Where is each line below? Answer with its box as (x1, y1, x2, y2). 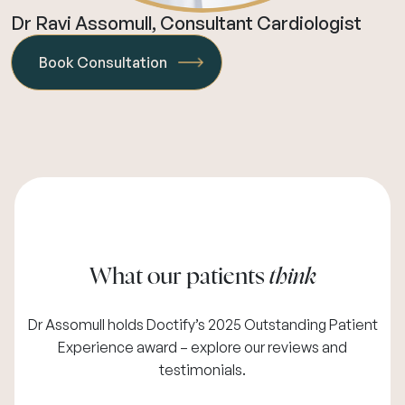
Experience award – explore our (58, 337, 268, 356)
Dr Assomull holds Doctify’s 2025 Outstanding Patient (27, 315, 378, 334)
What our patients (89, 265, 269, 288)
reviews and (268, 337, 347, 356)
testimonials (159, 360, 242, 379)
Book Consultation (39, 52, 167, 71)
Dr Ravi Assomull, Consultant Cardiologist (11, 11, 362, 34)
